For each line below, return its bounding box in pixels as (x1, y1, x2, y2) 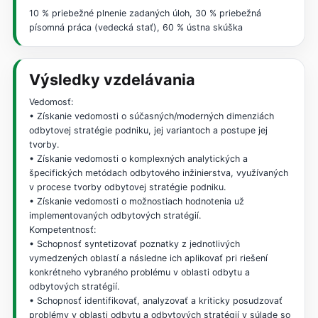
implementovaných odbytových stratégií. (28, 209, 201, 221)
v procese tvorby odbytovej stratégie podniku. (28, 181, 226, 192)
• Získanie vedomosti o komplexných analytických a (28, 153, 248, 164)
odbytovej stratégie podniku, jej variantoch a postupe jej (28, 124, 268, 136)
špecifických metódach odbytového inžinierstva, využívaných (28, 167, 288, 178)
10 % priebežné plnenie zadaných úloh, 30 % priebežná (28, 7, 261, 18)
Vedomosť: (28, 96, 73, 107)
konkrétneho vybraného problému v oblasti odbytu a (28, 266, 250, 278)
